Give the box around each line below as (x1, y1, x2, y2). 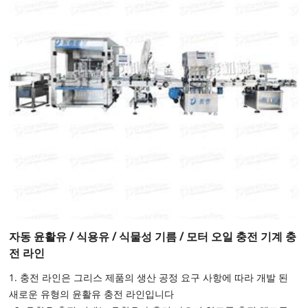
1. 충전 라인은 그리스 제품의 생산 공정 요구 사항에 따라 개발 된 (9, 271, 289, 285)
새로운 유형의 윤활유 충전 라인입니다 (9, 287, 175, 301)
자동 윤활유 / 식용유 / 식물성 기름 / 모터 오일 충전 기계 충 (9, 229, 297, 245)
